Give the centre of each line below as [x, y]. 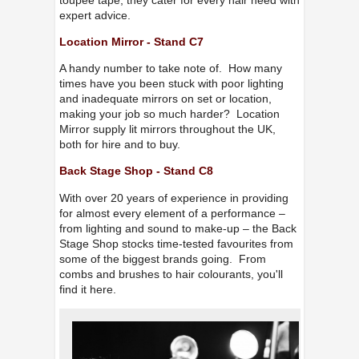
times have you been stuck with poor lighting [171, 84]
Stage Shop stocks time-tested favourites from [176, 243]
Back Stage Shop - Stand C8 [136, 171]
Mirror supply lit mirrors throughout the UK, [167, 129]
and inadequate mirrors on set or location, [165, 99]
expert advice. [95, 15]
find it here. [87, 289]
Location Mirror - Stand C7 [131, 41]
